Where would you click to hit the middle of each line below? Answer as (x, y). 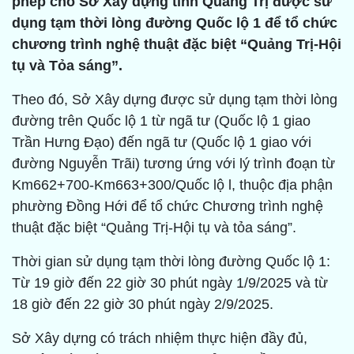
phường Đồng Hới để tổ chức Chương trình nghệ (168, 207)
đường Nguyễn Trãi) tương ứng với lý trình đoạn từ (173, 164)
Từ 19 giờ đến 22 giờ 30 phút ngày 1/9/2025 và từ (170, 283)
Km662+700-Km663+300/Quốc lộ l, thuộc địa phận (172, 185)
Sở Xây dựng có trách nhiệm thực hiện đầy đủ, (160, 339)
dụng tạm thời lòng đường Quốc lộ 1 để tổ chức (175, 23)
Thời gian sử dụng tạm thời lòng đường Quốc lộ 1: (171, 262)
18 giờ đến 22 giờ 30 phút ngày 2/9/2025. (143, 305)
